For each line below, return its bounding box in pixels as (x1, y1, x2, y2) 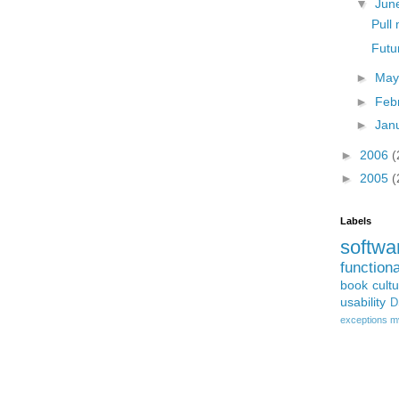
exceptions (340, 313, 387, 325)
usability (340, 294, 386, 309)
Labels (340, 215, 371, 226)
